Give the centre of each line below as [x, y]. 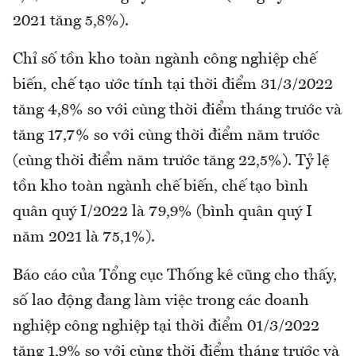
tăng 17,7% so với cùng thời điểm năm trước [166, 136]
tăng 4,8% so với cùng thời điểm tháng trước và [177, 111]
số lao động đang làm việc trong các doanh [161, 302]
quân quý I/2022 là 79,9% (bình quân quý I [163, 213]
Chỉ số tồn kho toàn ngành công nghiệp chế [164, 60]
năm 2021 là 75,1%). [84, 238]
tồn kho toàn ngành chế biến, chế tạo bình [161, 187]
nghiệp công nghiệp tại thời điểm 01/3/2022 [166, 327]
